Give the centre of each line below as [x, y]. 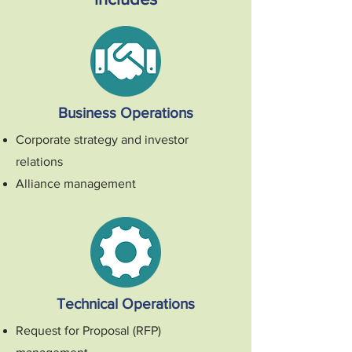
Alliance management [76, 183]
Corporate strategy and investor [102, 139]
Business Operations [126, 113]
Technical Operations [126, 304]
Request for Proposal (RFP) [88, 330]
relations [39, 161]
